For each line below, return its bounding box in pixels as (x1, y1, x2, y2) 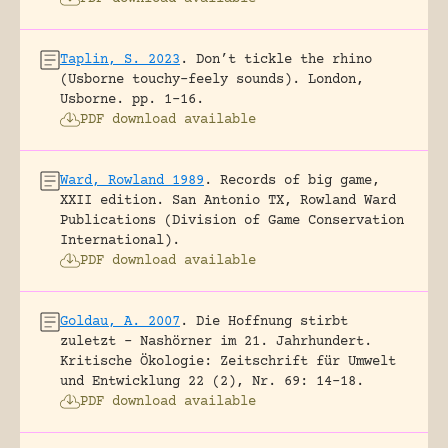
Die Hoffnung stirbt (196, 313, 348, 330)
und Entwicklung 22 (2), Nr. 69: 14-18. (60, 373, 364, 390)
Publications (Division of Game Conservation (60, 212, 404, 229)
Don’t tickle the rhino (196, 51, 372, 68)
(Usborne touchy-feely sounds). (60, 71, 300, 88)
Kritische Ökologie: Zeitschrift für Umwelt (60, 353, 396, 370)
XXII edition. (60, 192, 164, 209)
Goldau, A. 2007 (60, 313, 180, 330)
